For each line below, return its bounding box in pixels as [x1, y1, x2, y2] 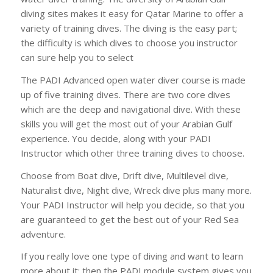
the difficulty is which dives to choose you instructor [20, 37, 238, 49]
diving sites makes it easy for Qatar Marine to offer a [20, 7, 243, 19]
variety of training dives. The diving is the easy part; [20, 22, 237, 34]
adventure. [20, 227, 66, 240]
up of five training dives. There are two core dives [20, 88, 230, 101]
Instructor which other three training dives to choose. [20, 146, 244, 159]
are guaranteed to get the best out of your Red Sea [20, 213, 239, 225]
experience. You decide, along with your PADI [20, 132, 211, 144]
